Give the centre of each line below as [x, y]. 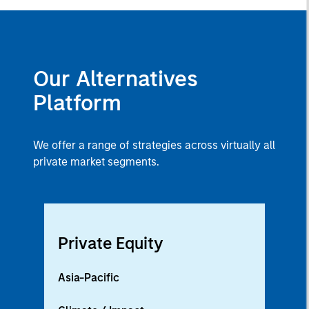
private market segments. [96, 162]
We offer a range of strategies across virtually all [154, 146]
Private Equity [111, 243]
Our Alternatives [116, 79]
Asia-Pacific [89, 278]
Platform [77, 103]
